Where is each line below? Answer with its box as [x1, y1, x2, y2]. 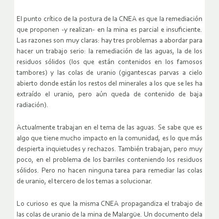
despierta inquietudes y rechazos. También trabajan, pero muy [17, 146, 202, 153]
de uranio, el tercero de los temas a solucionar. [17, 178, 153, 186]
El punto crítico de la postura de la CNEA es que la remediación [17, 16, 202, 23]
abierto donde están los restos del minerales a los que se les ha [17, 80, 202, 88]
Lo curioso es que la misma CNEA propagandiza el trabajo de [17, 200, 202, 208]
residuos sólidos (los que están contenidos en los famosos [17, 59, 202, 66]
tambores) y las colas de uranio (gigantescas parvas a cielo [17, 69, 202, 77]
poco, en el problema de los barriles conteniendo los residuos [17, 156, 202, 164]
